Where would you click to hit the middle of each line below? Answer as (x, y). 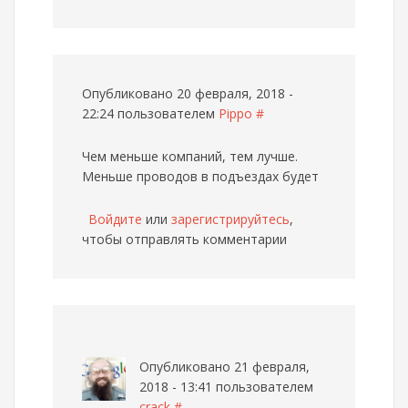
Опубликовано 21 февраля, (224, 367)
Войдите (115, 219)
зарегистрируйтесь (230, 219)
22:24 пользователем (150, 113)
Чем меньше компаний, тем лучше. (190, 156)
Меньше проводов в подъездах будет (200, 176)
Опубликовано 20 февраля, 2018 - (188, 93)
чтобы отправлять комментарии (184, 239)
